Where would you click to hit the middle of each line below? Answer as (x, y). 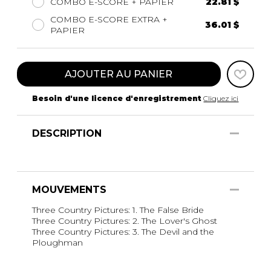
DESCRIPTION (67, 134)
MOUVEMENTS (69, 190)
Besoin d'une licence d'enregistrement (117, 99)
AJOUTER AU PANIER (119, 74)
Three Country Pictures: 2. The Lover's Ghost (125, 221)
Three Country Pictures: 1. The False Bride (118, 210)
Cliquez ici (221, 99)
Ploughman (57, 243)
